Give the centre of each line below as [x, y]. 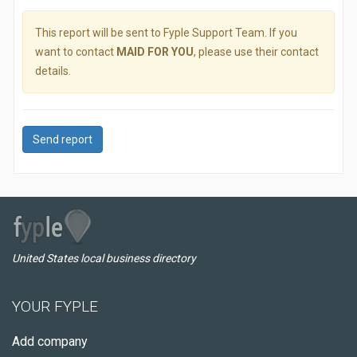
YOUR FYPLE [55, 306]
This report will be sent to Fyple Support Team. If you [166, 33]
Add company [50, 341]
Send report [63, 139]
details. [53, 71]
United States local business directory [104, 258]
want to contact [76, 52]
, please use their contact [256, 52]
